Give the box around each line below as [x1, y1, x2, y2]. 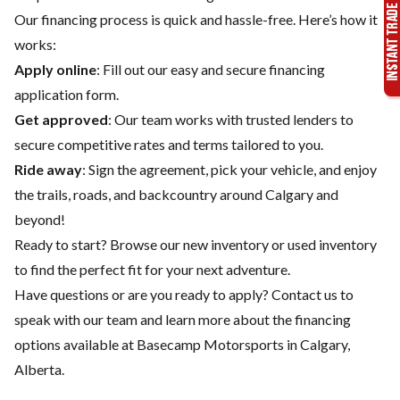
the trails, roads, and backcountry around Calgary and [14, 186, 338, 203]
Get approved [14, 111, 108, 128]
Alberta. [14, 361, 64, 378]
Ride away [14, 161, 82, 178]
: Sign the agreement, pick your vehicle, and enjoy [82, 161, 377, 178]
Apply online [14, 61, 96, 78]
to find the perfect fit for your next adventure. [14, 261, 290, 278]
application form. [14, 86, 119, 103]
